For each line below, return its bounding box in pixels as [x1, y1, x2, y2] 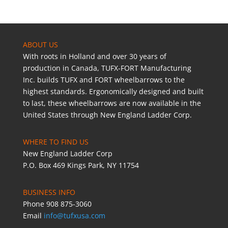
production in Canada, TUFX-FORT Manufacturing [22, 63, 191, 73]
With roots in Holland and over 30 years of [22, 51, 166, 62]
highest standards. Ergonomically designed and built [22, 87, 204, 97]
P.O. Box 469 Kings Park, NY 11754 [22, 160, 139, 170]
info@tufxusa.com [43, 211, 105, 221]
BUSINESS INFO [22, 187, 75, 197]
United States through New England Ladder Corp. [22, 110, 192, 120]
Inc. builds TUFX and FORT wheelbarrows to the [22, 75, 185, 85]
